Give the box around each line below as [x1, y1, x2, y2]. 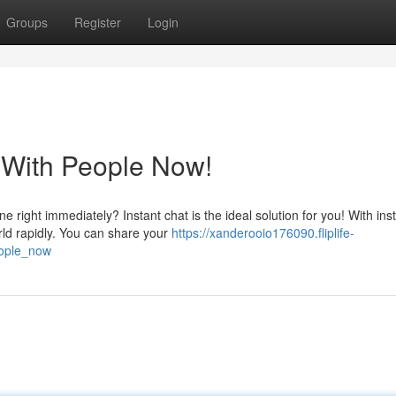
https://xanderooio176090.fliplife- [171, 224, 354, 241]
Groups [6, 13, 48, 31]
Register [74, 13, 121, 31]
